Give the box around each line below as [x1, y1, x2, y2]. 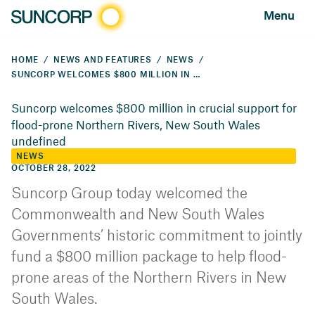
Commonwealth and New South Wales [11, 208, 264, 223]
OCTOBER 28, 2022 [11, 165, 96, 173]
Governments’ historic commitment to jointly [11, 229, 302, 244]
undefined [11, 134, 66, 148]
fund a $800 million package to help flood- [11, 250, 287, 265]
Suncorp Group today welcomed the [11, 187, 247, 202]
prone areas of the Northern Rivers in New [11, 271, 286, 286]
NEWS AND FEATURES [53, 56, 152, 64]
